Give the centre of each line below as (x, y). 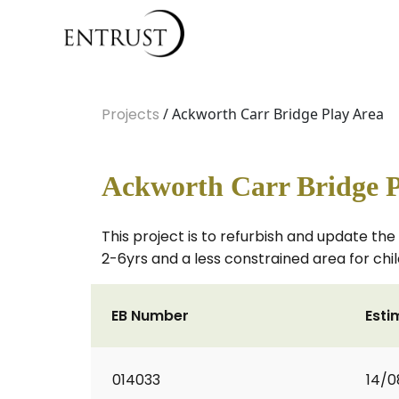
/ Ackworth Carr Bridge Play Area (272, 114)
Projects (130, 114)
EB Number (150, 316)
